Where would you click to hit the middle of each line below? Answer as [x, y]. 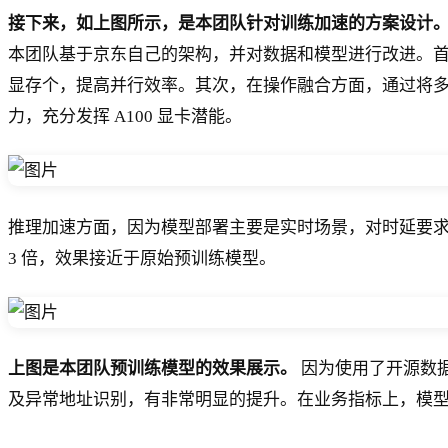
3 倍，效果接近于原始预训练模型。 [142, 258]
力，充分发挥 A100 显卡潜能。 [125, 117]
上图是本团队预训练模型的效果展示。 [152, 369]
